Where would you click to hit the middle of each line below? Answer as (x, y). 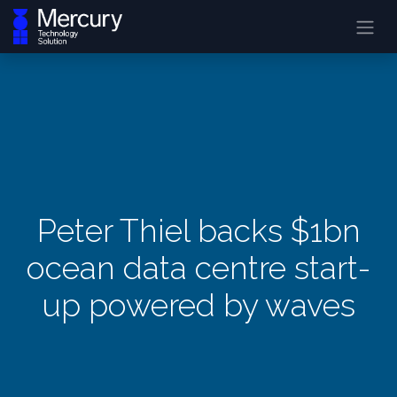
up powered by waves (198, 305)
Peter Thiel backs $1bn (198, 231)
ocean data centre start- (198, 268)
